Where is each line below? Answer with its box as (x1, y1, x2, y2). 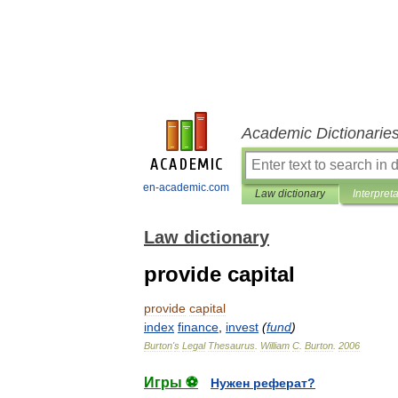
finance (178, 320, 219, 334)
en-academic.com (143, 181, 229, 194)
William (260, 340, 290, 351)
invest (226, 320, 259, 334)
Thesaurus (208, 340, 255, 351)
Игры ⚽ (144, 375, 198, 390)
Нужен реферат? (211, 376, 315, 390)
